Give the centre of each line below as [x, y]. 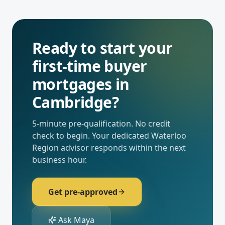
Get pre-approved [83, 192]
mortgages [72, 84]
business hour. [60, 160]
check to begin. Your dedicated [92, 136]
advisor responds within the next [122, 148]
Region [45, 148]
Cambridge [72, 102]
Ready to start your [102, 48]
